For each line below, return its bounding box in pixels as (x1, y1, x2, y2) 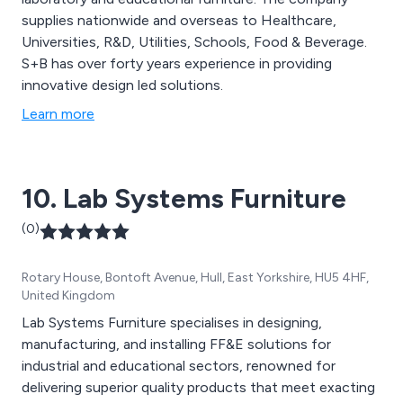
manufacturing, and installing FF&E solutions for (22, 335, 331, 353)
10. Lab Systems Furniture (22, 181, 346, 215)
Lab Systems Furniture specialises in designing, (22, 313, 322, 331)
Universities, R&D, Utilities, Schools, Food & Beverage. (22, 32, 367, 50)
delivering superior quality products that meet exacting (22, 378, 375, 396)
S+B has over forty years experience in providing (22, 54, 332, 72)
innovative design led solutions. (22, 76, 223, 94)
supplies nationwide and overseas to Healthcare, (22, 11, 336, 29)
